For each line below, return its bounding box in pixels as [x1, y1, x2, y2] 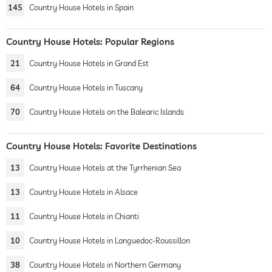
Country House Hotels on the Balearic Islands [29, 106, 184, 117]
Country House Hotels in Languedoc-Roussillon [29, 235, 190, 245]
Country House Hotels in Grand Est [29, 58, 149, 68]
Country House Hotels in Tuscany [29, 82, 143, 92]
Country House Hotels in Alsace [29, 186, 138, 197]
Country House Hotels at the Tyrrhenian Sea [29, 162, 181, 172]
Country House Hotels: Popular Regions [6, 35, 174, 47]
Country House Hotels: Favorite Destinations [6, 140, 197, 152]
